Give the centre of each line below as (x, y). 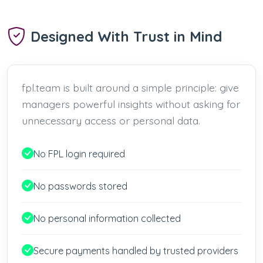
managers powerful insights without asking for (131, 104)
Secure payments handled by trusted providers (136, 250)
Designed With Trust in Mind (126, 36)
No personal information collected (107, 218)
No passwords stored (80, 186)
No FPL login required (79, 154)
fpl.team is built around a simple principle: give (130, 87)
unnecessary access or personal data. (111, 120)
